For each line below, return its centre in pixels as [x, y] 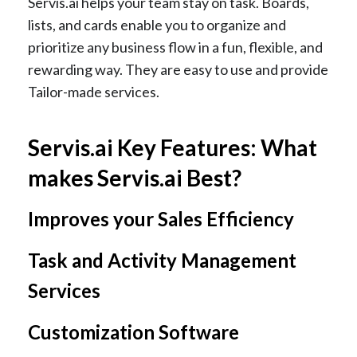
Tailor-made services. [94, 92]
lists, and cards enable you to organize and [157, 25]
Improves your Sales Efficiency [161, 219]
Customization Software [133, 332]
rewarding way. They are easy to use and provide [178, 70]
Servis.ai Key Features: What [173, 148]
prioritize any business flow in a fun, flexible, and [175, 47]
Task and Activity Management [162, 261]
